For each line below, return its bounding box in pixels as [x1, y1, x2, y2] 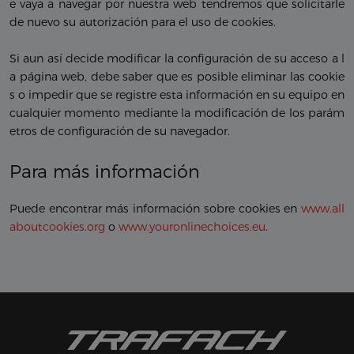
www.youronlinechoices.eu [119, 220, 265, 235]
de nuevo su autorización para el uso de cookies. [9, 15, 276, 30]
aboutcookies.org [9, 220, 105, 235]
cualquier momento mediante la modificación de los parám [9, 106, 345, 121]
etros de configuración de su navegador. [9, 124, 230, 139]
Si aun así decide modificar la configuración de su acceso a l [9, 51, 345, 66]
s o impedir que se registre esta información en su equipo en [9, 88, 345, 103]
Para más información [9, 160, 200, 183]
